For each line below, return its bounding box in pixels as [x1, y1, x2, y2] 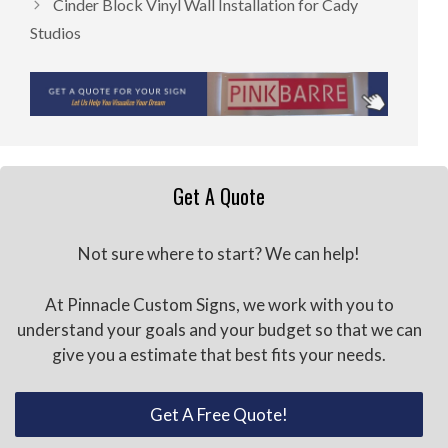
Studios [30, 23, 81, 43]
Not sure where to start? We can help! [78, 243, 360, 265]
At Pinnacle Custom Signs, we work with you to [44, 293, 394, 315]
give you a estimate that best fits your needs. [52, 343, 386, 365]
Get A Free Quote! [149, 404, 288, 426]
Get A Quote [173, 181, 265, 212]
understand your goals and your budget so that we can [16, 318, 422, 340]
